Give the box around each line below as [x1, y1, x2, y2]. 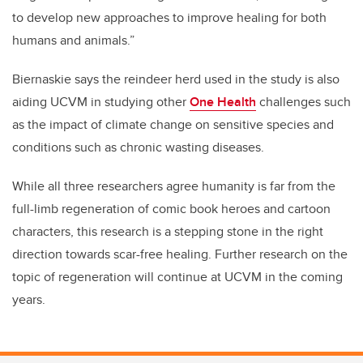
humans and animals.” [12, 31, 135, 50]
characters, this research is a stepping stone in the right [12, 222, 323, 241]
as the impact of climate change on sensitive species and [12, 115, 334, 135]
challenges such [256, 92, 351, 112]
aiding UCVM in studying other [12, 92, 190, 112]
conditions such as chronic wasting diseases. [12, 138, 264, 157]
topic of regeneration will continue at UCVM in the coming [12, 267, 343, 287]
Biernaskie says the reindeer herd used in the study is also [12, 70, 340, 89]
